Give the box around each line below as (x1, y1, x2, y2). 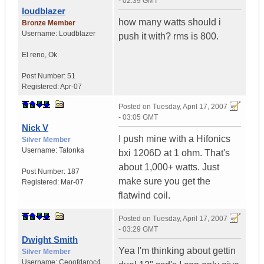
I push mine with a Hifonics (118, 134, 230, 144)
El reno (22, 51, 45, 60)
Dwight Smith (22, 235, 78, 245)
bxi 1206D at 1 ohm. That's (118, 148, 230, 159)
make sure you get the (118, 176, 210, 187)
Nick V (22, 123, 48, 133)
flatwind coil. (118, 190, 170, 201)
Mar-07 (61, 178, 84, 187)
